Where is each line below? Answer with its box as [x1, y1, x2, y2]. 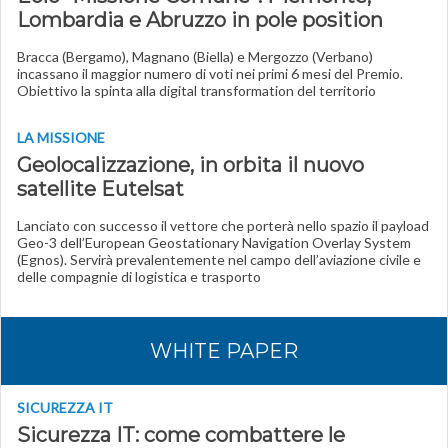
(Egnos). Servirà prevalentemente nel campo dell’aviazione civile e [17, 251, 421, 268]
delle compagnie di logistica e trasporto [17, 268, 261, 285]
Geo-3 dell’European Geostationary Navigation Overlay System [17, 234, 411, 251]
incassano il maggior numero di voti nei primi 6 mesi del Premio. [17, 65, 403, 82]
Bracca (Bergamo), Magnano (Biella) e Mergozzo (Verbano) [17, 48, 373, 65]
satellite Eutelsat [17, 177, 184, 201]
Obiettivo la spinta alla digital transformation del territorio [17, 82, 376, 99]
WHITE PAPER [150, 339, 298, 363]
